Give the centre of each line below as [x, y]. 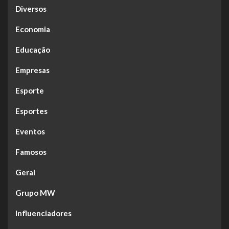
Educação [33, 50]
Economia [33, 29]
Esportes [31, 111]
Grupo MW [35, 193]
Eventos [30, 131]
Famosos [31, 152]
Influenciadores [43, 213]
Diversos [31, 9]
